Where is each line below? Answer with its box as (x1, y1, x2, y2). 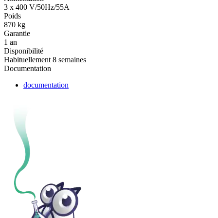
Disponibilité (4, 47, 43, 55)
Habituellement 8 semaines (4, 55, 86, 64)
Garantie (4, 29, 30, 38)
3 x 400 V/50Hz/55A (4, 3, 70, 12)
